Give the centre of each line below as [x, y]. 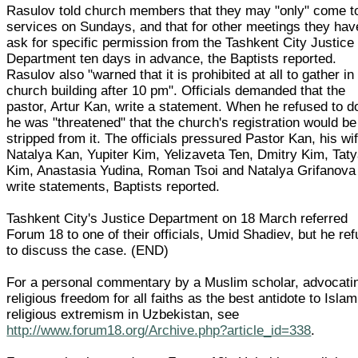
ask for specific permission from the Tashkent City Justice [181, 42]
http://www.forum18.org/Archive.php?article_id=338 [159, 330]
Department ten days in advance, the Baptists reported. [172, 58]
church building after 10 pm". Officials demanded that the [176, 90]
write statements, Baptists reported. [113, 186]
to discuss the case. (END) [88, 250]
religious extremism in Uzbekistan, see [123, 314]
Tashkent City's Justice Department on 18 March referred [177, 218]
